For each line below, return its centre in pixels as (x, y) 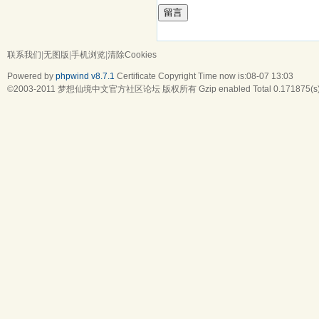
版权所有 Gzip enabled (206, 89)
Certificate (136, 76)
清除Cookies (132, 54)
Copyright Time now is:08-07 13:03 (225, 76)
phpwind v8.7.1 (85, 76)
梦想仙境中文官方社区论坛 (109, 89)
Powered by (31, 76)
